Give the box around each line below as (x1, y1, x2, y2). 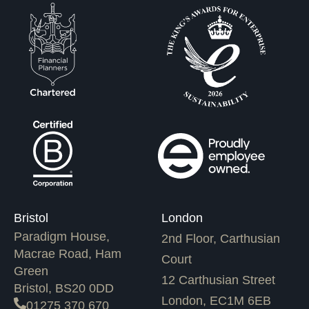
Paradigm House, (14, 230, 110, 244)
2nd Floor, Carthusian (161, 232, 280, 246)
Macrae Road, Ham (14, 247, 121, 261)
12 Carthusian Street (161, 273, 275, 288)
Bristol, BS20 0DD (14, 281, 114, 296)
